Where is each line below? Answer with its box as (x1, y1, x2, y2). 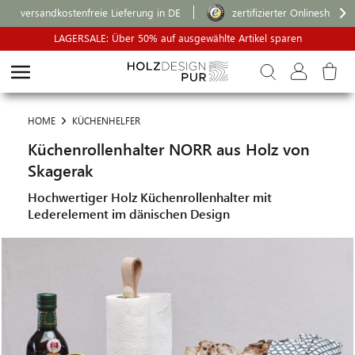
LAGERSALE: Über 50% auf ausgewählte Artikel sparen (53, 31, 302, 44)
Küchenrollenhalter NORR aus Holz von (28, 138, 310, 159)
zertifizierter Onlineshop (232, 6, 342, 19)
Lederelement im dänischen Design (28, 205, 230, 222)
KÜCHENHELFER (72, 114, 140, 127)
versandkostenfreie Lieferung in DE (21, 6, 181, 19)
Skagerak (28, 159, 94, 181)
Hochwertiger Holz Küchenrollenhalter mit (28, 189, 272, 205)
